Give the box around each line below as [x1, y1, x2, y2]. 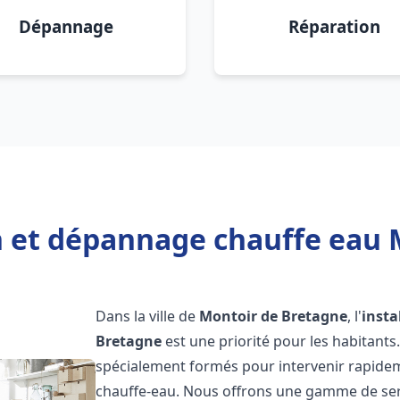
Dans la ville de [96, 306, 200, 326]
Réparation [287, 15, 380, 37]
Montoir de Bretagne [199, 306, 348, 326]
